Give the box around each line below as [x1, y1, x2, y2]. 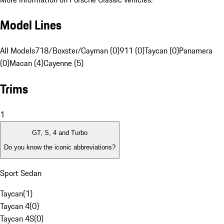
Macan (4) [9, 57, 43, 69]
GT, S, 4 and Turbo [32, 129, 87, 137]
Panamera [179, 44, 212, 57]
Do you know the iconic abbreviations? [4, 143, 115, 151]
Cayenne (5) [43, 57, 83, 69]
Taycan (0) [144, 44, 179, 57]
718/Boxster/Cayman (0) [35, 44, 119, 57]
